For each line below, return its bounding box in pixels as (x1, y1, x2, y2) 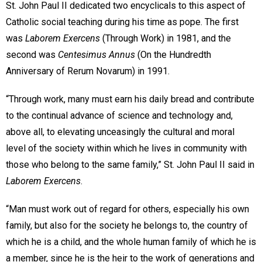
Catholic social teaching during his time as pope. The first (6, 16, 239, 28)
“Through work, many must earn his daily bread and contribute (6, 94, 254, 105)
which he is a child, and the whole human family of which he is (6, 236, 256, 248)
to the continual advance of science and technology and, (6, 110, 233, 122)
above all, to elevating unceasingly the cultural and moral (6, 126, 235, 138)
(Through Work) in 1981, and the (102, 33, 231, 44)
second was (6, 49, 58, 61)
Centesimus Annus (58, 49, 137, 61)
